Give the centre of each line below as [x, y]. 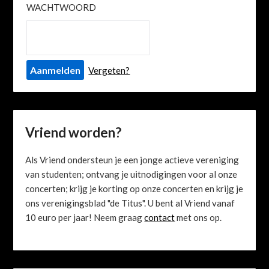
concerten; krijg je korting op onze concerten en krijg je [134, 189]
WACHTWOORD [62, 8]
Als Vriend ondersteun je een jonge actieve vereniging [132, 160]
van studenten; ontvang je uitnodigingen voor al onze [131, 174]
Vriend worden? [74, 133]
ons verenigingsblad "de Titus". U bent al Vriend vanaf [130, 203]
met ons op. [198, 218]
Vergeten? [109, 71]
